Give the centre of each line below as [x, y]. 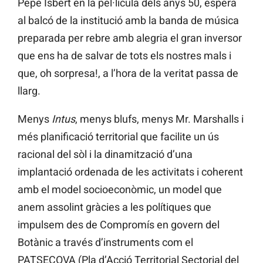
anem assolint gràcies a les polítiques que [114, 207]
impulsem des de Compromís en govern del [119, 225]
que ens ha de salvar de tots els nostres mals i [124, 56]
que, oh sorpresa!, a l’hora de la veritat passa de [128, 73]
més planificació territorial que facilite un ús [118, 137]
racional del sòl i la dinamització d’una [105, 154]
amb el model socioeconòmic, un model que [120, 190]
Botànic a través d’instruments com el [105, 242]
